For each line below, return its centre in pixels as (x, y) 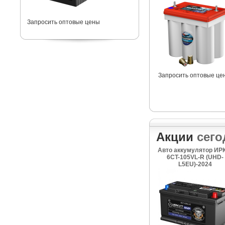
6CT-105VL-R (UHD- (195, 157)
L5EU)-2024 (195, 164)
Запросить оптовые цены (64, 22)
